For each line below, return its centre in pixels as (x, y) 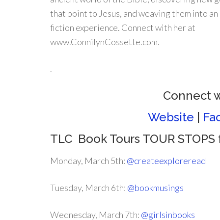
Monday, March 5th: (88, 161)
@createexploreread (166, 161)
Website (171, 117)
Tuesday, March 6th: (89, 188)
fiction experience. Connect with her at (123, 27)
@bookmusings (155, 188)
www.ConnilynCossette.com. (105, 42)
